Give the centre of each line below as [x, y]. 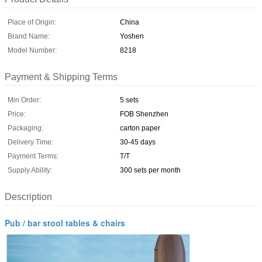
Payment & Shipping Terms [61, 77]
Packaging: [25, 128]
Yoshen [132, 36]
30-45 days [138, 142]
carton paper [140, 128]
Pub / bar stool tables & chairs [65, 223]
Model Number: [32, 50]
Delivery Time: [30, 142]
